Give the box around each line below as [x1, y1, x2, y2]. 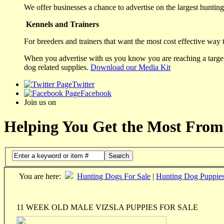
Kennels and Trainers [26, 19, 99, 28]
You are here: [15, 172, 65, 181]
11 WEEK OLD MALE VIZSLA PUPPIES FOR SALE [16, 203, 198, 212]
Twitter [72, 79, 94, 88]
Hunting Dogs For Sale [77, 172, 150, 181]
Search [108, 152, 129, 160]
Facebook [80, 88, 111, 97]
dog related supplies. [24, 62, 90, 71]
